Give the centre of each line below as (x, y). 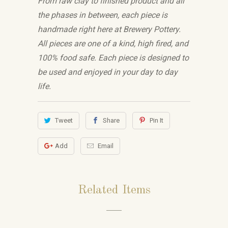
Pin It (156, 120)
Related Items (114, 190)
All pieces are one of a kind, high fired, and (113, 44)
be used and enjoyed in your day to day (108, 72)
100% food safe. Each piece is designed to (113, 58)
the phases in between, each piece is (103, 15)
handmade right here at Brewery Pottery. (109, 29)
